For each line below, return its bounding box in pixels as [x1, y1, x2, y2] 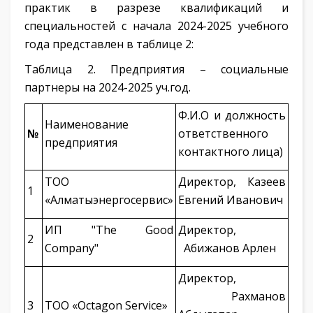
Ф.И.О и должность [178, 108, 286, 123]
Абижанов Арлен [178, 240, 276, 256]
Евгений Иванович [178, 192, 283, 208]
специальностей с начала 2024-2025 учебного [24, 18, 289, 34]
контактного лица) [178, 144, 283, 159]
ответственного [178, 126, 268, 141]
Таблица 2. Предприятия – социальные [24, 61, 289, 77]
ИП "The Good [45, 222, 173, 238]
